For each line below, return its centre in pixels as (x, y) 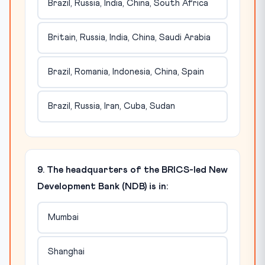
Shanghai (66, 252)
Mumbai (63, 218)
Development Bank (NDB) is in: (103, 186)
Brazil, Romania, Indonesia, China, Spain (126, 72)
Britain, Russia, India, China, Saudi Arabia (129, 38)
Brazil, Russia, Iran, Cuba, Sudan (111, 106)
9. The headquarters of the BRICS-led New (132, 169)
